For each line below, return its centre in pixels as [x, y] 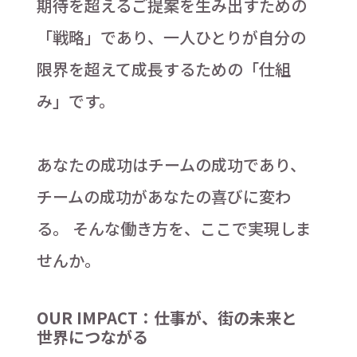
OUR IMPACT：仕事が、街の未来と [167, 318]
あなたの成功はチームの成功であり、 [171, 165]
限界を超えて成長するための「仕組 [163, 69]
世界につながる [92, 337]
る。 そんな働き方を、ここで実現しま [174, 229]
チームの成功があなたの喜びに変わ [163, 197]
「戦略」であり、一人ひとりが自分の [171, 37]
